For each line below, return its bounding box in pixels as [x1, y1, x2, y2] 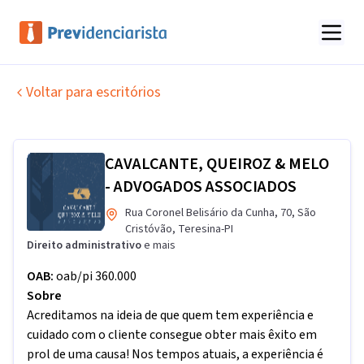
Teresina [177, 221, 221, 237]
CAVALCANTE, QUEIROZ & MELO [105, 153, 329, 175]
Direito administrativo [27, 237, 144, 253]
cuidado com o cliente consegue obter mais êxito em [27, 326, 317, 344]
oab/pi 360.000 [56, 267, 136, 285]
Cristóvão [124, 221, 172, 237]
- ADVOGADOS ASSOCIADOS [105, 175, 297, 198]
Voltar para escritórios [26, 82, 161, 102]
